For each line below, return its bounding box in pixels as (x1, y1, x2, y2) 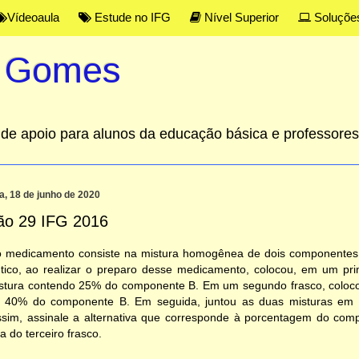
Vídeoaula (6, 10, 59, 24)
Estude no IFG (91, 10, 171, 24)
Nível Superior (200, 10, 279, 24)
